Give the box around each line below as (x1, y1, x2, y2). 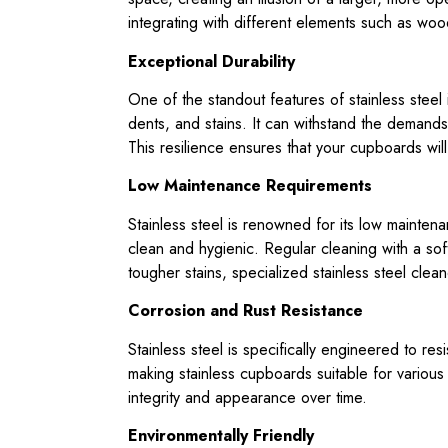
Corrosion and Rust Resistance (128, 299, 363, 323)
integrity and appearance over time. (128, 385, 367, 409)
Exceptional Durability (128, 49, 295, 73)
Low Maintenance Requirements (128, 174, 372, 198)
